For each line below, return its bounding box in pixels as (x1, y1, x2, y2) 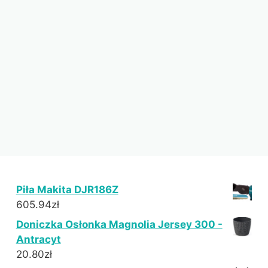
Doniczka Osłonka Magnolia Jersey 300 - (16, 218, 223, 230)
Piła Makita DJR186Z (16, 183, 118, 196)
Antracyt (16, 233, 61, 245)
